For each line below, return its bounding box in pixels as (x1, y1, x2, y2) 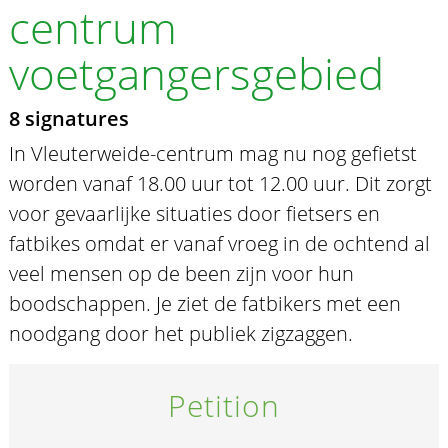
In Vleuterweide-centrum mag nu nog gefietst (8, 139, 417, 167)
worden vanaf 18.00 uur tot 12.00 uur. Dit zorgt (8, 169, 432, 197)
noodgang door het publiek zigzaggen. (8, 319, 353, 347)
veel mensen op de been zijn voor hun (8, 259, 354, 287)
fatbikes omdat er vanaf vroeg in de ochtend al (8, 229, 430, 257)
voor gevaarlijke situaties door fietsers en (8, 199, 380, 227)
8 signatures (8, 104, 129, 132)
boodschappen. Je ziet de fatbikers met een (8, 289, 401, 317)
